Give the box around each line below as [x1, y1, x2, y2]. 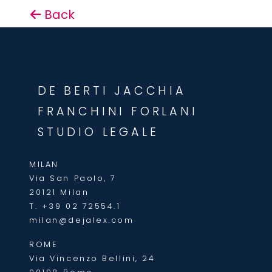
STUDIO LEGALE [38, 124, 159, 141]
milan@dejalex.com [29, 215, 134, 226]
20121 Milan [29, 187, 89, 198]
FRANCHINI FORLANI [38, 103, 198, 120]
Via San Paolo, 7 [29, 173, 117, 184]
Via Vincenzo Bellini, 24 [29, 253, 155, 263]
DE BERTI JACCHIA [38, 83, 186, 100]
